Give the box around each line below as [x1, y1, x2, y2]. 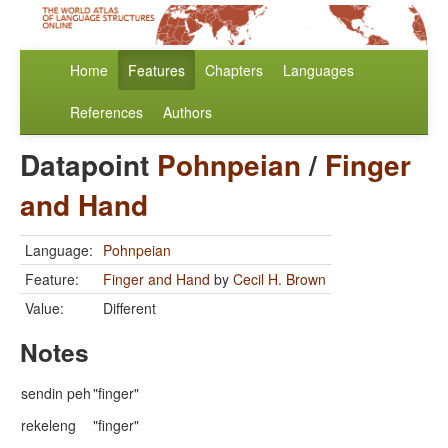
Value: [25, 298, 64, 319]
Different [103, 298, 156, 319]
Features [128, 60, 185, 81]
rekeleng [21, 415, 76, 436]
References [70, 102, 143, 123]
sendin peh [21, 383, 91, 404]
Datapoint [20, 144, 157, 186]
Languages [283, 60, 354, 81]
